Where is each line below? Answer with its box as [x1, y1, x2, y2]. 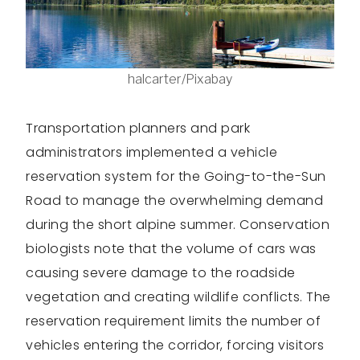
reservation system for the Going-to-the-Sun [26, 167, 326, 186]
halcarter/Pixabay [128, 72, 232, 88]
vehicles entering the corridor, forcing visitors [26, 336, 324, 355]
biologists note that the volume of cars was [26, 239, 317, 259]
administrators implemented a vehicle [26, 143, 277, 162]
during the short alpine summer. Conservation [26, 215, 329, 235]
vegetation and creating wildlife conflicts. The [26, 288, 331, 307]
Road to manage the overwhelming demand [26, 191, 323, 211]
